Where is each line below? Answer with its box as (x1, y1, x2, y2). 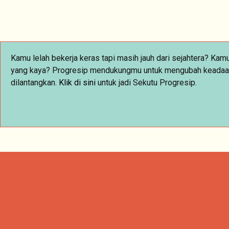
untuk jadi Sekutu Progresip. (96, 78, 197, 88)
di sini (74, 78, 96, 88)
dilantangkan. (11, 78, 59, 88)
